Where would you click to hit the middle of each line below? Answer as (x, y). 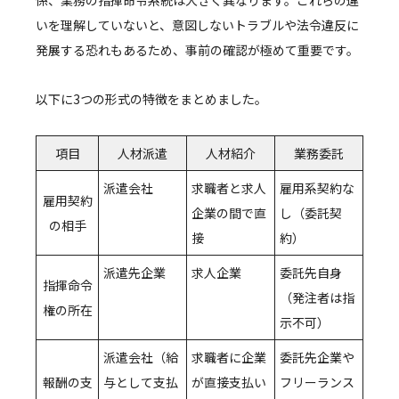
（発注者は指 (317, 298)
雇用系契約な (317, 188)
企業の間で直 (229, 213)
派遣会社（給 (141, 358)
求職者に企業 (229, 358)
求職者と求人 (229, 188)
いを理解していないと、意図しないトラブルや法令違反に (197, 25)
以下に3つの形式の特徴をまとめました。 (151, 99)
